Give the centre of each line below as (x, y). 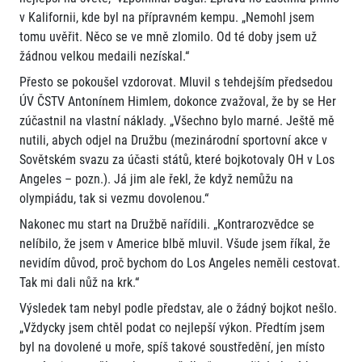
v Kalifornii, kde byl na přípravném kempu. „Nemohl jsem (167, 18)
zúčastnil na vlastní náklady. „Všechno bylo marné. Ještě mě (177, 121)
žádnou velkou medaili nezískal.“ (104, 57)
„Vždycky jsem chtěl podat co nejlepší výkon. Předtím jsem (172, 328)
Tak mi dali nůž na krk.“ (79, 283)
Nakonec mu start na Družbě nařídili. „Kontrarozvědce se (167, 225)
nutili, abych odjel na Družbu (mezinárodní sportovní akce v (173, 141)
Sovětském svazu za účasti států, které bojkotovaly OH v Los (177, 160)
